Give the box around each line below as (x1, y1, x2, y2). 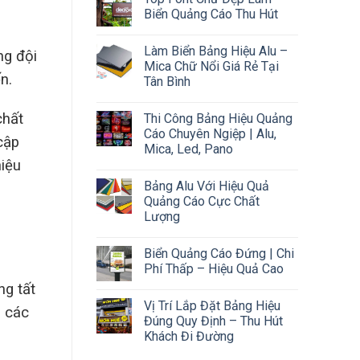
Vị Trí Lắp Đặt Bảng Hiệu (143, 297, 280, 313)
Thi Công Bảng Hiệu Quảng (143, 110, 292, 126)
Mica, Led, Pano (143, 141, 233, 157)
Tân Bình (143, 73, 190, 89)
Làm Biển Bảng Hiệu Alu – (143, 43, 288, 59)
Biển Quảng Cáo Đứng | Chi (143, 245, 294, 261)
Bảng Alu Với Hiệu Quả (143, 178, 269, 194)
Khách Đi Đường (143, 328, 234, 344)
